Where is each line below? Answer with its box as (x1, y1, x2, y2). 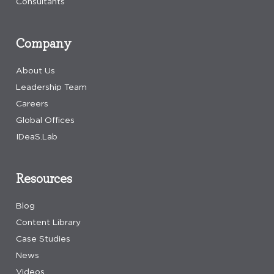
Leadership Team (16, 82, 87, 91)
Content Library (16, 217, 81, 226)
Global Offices (16, 115, 75, 124)
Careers (16, 98, 48, 108)
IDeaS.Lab (16, 131, 57, 141)
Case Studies (16, 234, 70, 243)
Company (16, 34, 72, 51)
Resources (16, 169, 72, 186)
